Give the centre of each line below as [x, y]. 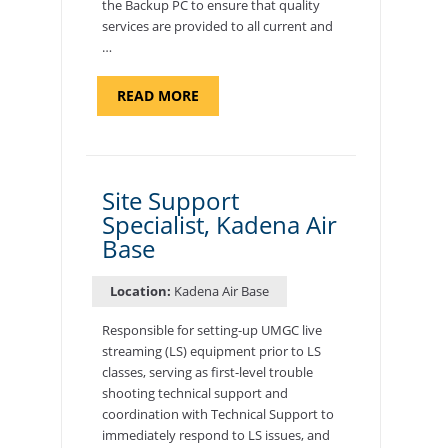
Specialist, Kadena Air [219, 224]
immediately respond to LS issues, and [215, 435]
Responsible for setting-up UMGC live [211, 330]
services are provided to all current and [217, 25]
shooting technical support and [194, 393]
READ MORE [157, 95]
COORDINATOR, [251, 136]
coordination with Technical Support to [217, 414]
